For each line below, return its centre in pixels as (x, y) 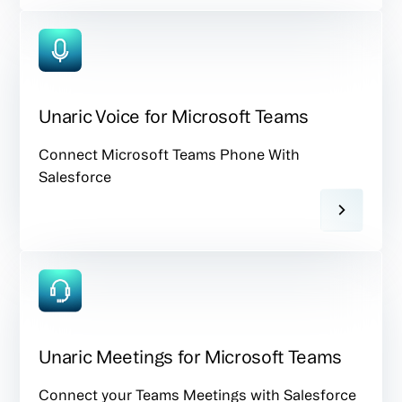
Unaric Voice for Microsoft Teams (174, 116)
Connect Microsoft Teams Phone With (170, 154)
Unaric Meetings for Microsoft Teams (190, 356)
